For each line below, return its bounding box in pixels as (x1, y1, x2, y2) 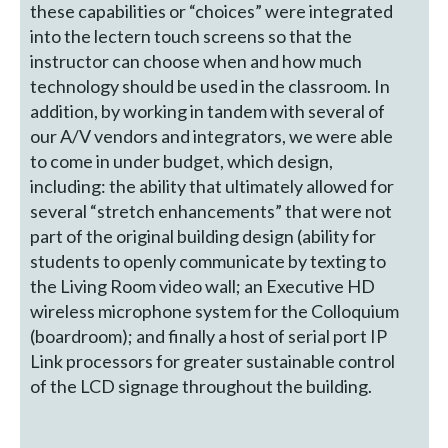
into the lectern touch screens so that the (30, 25, 353, 48)
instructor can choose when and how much (30, 50, 363, 73)
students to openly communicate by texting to (30, 250, 387, 273)
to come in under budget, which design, (30, 150, 334, 173)
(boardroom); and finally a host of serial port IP (30, 325, 388, 348)
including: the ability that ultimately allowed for (30, 175, 395, 198)
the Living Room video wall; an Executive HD (30, 275, 376, 298)
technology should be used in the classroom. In (30, 75, 391, 98)
